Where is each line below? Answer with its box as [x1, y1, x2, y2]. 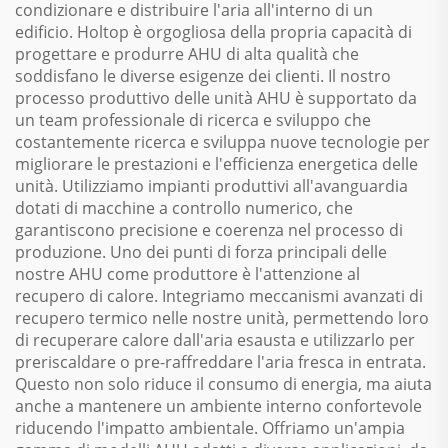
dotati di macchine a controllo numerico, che [15, 197, 353, 219]
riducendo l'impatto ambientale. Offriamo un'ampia [15, 417, 405, 439]
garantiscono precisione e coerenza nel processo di [15, 219, 403, 241]
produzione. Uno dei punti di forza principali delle [15, 241, 387, 263]
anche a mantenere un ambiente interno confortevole [15, 395, 422, 417]
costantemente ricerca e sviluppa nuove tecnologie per [15, 131, 430, 153]
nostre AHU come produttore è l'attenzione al [15, 263, 360, 285]
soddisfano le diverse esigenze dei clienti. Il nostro [15, 65, 391, 87]
